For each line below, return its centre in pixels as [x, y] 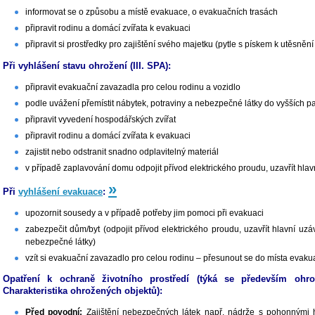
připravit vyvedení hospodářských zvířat [101, 119]
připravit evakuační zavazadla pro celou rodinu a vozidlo [133, 87]
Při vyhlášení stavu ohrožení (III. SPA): [87, 66]
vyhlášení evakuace [60, 191]
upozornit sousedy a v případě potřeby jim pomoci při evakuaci [144, 213]
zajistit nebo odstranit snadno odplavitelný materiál [122, 152]
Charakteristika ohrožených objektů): [83, 291]
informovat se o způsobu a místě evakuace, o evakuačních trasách [152, 12]
